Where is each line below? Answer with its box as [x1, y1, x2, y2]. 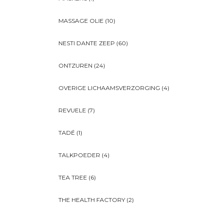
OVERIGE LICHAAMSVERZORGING [58, 84, 160, 92]
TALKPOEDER [58, 151, 100, 159]
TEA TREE [58, 174, 87, 182]
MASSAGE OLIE [58, 17, 104, 25]
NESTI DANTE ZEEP [58, 39, 115, 47]
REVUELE [58, 107, 86, 114]
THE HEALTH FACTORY [58, 196, 125, 204]
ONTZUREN [58, 62, 92, 70]
